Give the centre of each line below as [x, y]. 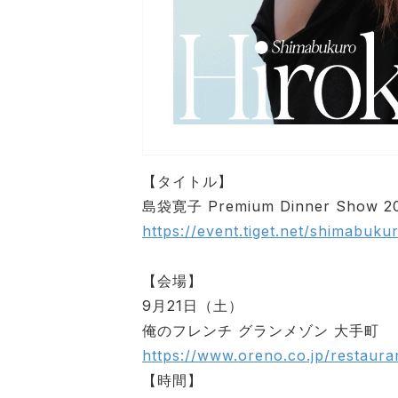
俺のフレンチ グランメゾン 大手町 [261, 330]
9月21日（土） [193, 305]
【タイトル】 [187, 181]
